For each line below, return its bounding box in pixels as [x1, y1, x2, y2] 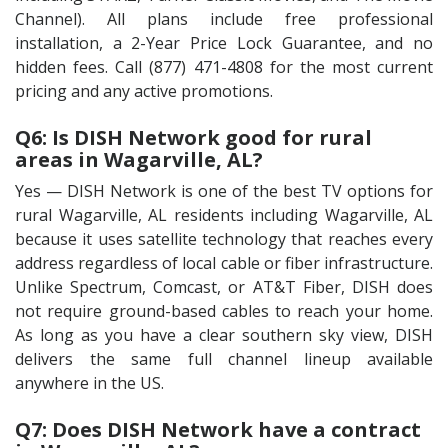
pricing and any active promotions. [15, 80, 273, 102]
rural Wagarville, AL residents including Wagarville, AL [15, 204, 433, 226]
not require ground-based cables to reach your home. [15, 300, 433, 322]
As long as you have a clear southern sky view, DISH [15, 324, 433, 346]
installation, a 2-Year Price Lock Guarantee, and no [15, 32, 433, 54]
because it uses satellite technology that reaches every [15, 228, 433, 250]
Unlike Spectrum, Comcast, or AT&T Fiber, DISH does [15, 276, 433, 298]
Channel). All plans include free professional [15, 8, 433, 30]
